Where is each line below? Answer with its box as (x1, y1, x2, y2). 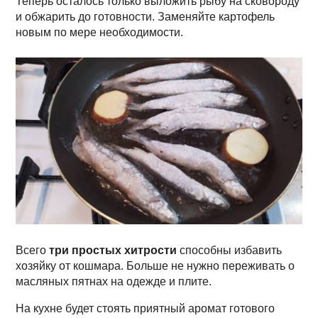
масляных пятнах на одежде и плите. (16, 275, 212, 288)
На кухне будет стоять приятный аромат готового (16, 302, 275, 315)
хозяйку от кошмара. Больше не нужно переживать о (16, 260, 295, 273)
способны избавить (177, 244, 283, 257)
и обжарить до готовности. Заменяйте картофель (16, 11, 275, 23)
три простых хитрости (49, 244, 177, 257)
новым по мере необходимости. (16, 26, 184, 39)
